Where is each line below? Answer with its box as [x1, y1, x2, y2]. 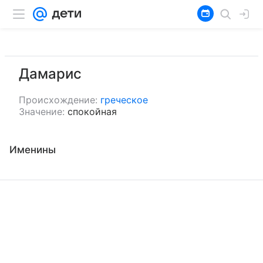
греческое [100, 94, 148, 106]
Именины [9, 144, 56, 156]
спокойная [68, 106, 117, 117]
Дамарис [19, 65, 82, 82]
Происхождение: [19, 94, 97, 106]
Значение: [19, 106, 65, 117]
